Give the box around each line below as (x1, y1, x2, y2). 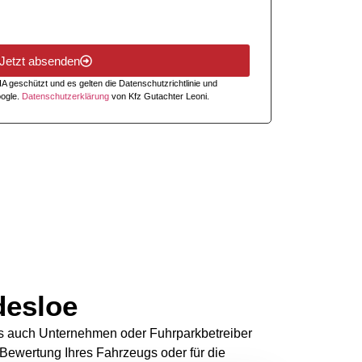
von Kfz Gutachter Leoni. (109, 91, 209, 102)
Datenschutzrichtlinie (118, 78, 200, 89)
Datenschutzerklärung (22, 91, 109, 102)
